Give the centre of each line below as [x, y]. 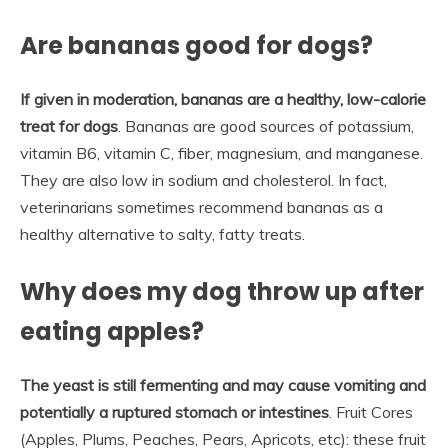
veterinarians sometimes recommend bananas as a [201, 207]
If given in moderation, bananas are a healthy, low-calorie [223, 99]
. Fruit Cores [371, 412]
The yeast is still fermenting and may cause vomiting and [223, 385]
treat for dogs [69, 126]
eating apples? [112, 332]
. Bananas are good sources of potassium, [266, 126]
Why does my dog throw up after [222, 292]
